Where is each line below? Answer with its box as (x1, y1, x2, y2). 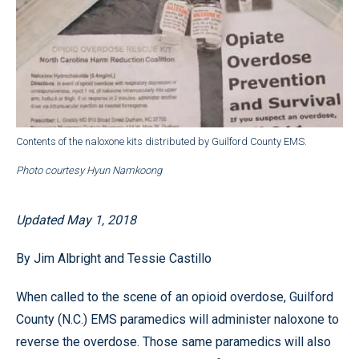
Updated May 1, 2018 (16, 212, 136, 228)
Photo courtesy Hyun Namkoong (16, 163, 162, 176)
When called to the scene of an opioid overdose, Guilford (16, 288, 333, 305)
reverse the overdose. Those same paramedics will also (16, 333, 331, 349)
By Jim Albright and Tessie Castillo (16, 250, 212, 266)
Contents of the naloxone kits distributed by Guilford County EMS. (16, 135, 307, 147)
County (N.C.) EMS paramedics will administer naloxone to (16, 311, 339, 327)
